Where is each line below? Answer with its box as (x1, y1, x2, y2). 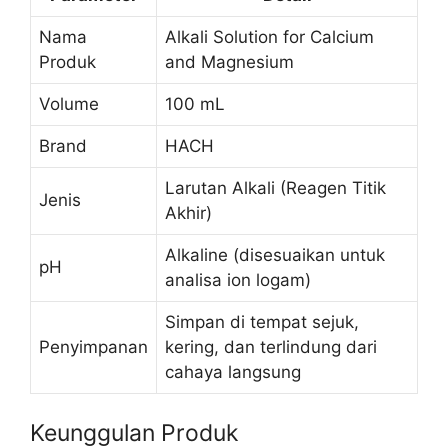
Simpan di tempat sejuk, (165, 312, 359, 333)
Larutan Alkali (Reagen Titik (165, 178, 386, 199)
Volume (39, 94, 99, 115)
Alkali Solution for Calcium (165, 27, 374, 48)
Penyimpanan (39, 337, 148, 358)
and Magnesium (165, 52, 294, 73)
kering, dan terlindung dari (165, 337, 377, 358)
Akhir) (165, 203, 212, 224)
